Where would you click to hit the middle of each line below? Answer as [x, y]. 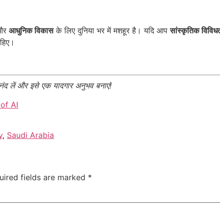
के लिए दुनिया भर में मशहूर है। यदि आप [112, 30]
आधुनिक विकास [31, 30]
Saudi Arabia [30, 135]
